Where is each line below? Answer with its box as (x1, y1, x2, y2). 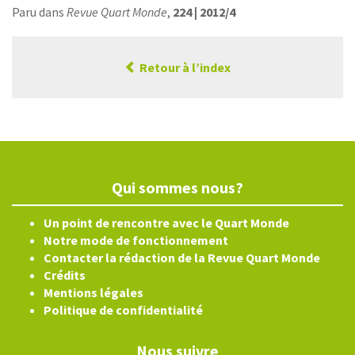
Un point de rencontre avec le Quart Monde (44, 215, 289, 231)
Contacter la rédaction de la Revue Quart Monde (44, 250, 320, 265)
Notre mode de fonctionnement (44, 232, 228, 248)
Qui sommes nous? (112, 177, 243, 197)
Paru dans (12, 4, 67, 20)
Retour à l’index (137, 59, 231, 75)
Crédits (44, 267, 86, 283)
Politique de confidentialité (44, 302, 203, 318)
